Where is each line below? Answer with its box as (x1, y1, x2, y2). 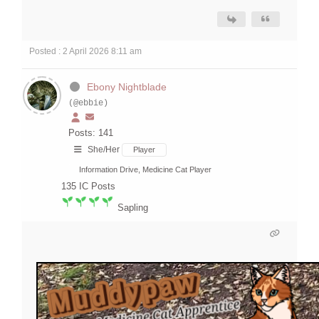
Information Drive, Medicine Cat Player (79, 165, 211, 174)
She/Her (88, 145, 120, 155)
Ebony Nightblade (86, 81, 167, 93)
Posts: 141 (68, 127, 113, 139)
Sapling (117, 202, 148, 214)
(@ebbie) (68, 98, 108, 109)
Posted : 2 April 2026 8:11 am (29, 46, 142, 57)
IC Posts (79, 181, 115, 192)
